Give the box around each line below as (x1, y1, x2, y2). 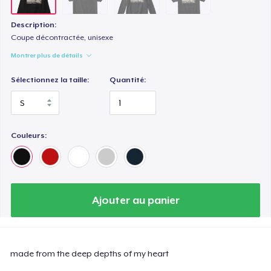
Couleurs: (11, 131, 47, 140)
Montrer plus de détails (11, 51, 83, 59)
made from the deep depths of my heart (10, 248, 169, 258)
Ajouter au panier (91, 194, 180, 206)
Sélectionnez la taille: (11, 76, 90, 85)
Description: (11, 21, 57, 30)
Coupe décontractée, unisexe (11, 33, 114, 42)
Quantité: (109, 76, 146, 85)
